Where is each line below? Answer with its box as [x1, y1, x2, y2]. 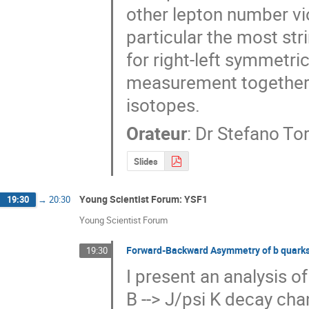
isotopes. [126, 92, 201, 117]
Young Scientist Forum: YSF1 [79, 192, 208, 206]
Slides [133, 155, 158, 168]
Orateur [126, 121, 188, 146]
